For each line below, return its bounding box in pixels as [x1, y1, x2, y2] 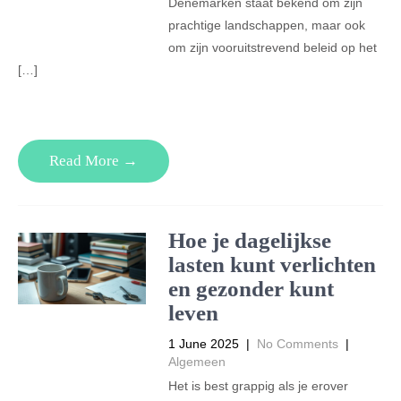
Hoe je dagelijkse [167, 228, 331, 252]
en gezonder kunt [167, 277, 334, 301]
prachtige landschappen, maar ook [167, 18, 365, 32]
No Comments [256, 337, 338, 351]
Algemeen [167, 354, 226, 369]
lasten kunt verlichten [167, 252, 376, 277]
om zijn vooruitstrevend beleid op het [167, 40, 377, 55]
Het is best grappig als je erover [167, 379, 348, 393]
